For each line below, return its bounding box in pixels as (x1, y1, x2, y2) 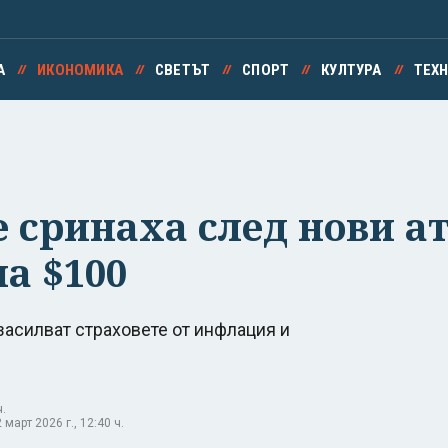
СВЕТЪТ (154, 61, 211, 79)
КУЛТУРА (321, 61, 382, 79)
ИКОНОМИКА (37, 61, 123, 79)
